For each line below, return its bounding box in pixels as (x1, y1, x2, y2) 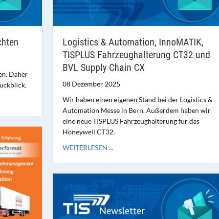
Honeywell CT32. (62, 128, 115, 136)
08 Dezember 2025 (62, 80, 120, 88)
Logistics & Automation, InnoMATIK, (62, 36, 203, 48)
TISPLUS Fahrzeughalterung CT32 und (62, 49, 210, 61)
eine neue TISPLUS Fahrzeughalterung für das (62, 117, 199, 126)
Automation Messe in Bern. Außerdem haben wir (62, 106, 211, 115)
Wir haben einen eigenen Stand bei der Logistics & (62, 95, 213, 104)
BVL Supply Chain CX (62, 62, 145, 74)
